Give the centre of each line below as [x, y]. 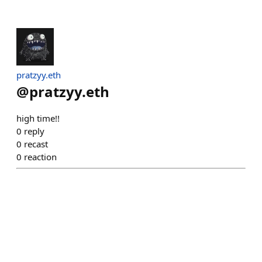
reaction [40, 157]
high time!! [38, 118]
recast [36, 144]
